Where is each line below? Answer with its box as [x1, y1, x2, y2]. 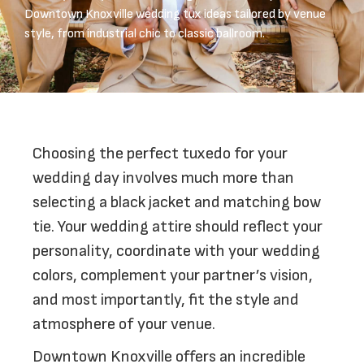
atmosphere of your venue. [32, 314, 215, 334]
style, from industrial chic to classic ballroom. [24, 26, 265, 41]
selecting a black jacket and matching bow [32, 193, 321, 212]
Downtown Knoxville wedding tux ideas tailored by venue [24, 6, 326, 22]
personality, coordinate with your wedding [32, 241, 320, 261]
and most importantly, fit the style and [32, 290, 299, 310]
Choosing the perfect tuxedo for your [32, 144, 288, 163]
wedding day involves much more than [32, 168, 294, 188]
